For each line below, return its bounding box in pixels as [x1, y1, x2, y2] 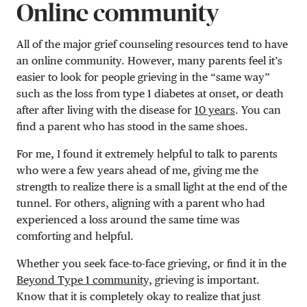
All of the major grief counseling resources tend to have [16, 37, 288, 51]
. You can [235, 103, 281, 116]
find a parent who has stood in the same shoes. [16, 119, 248, 133]
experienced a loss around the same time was [16, 212, 240, 226]
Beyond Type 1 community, [16, 273, 152, 286]
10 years [195, 103, 235, 116]
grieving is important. [152, 273, 260, 286]
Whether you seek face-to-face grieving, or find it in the [16, 256, 286, 270]
